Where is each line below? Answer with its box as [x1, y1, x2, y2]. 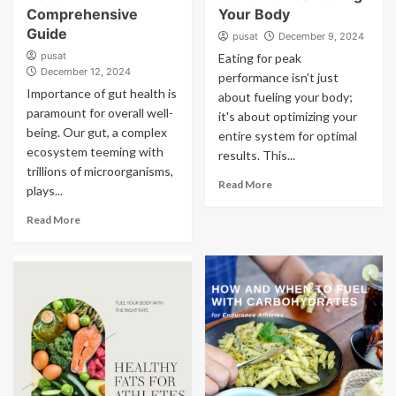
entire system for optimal [217, 128, 357, 143]
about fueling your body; [217, 89, 353, 104]
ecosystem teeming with [27, 144, 164, 159]
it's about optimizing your [217, 109, 357, 124]
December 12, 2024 [41, 65, 131, 78]
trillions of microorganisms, [27, 164, 173, 179]
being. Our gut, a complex [27, 125, 167, 140]
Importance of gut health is [27, 86, 177, 101]
